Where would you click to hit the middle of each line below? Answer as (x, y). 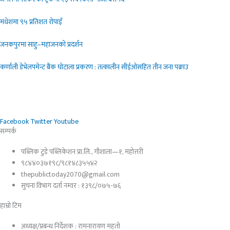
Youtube (66, 121)
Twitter (41, 121)
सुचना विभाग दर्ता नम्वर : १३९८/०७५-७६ (71, 186)
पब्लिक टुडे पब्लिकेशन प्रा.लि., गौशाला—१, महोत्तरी (82, 152)
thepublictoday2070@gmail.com (71, 174)
